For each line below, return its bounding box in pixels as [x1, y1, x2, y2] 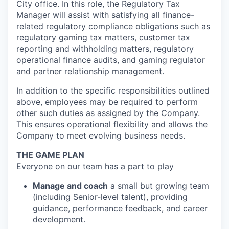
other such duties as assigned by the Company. [16, 108, 200, 118]
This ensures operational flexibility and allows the [16, 119, 208, 129]
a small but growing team [108, 180, 209, 191]
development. [33, 214, 85, 224]
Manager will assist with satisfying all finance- [16, 10, 194, 20]
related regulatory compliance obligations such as [16, 21, 210, 31]
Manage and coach [33, 180, 108, 191]
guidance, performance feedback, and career [33, 203, 208, 213]
